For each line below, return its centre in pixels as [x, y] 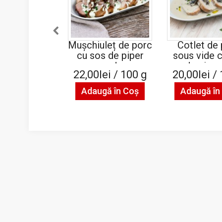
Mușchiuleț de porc [110, 45]
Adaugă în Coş [110, 91]
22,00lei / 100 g [110, 75]
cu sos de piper [110, 55]
